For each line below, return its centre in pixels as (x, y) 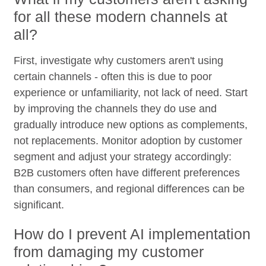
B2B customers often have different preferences (127, 172)
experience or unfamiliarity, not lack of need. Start (131, 92)
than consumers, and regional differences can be (129, 189)
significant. (39, 205)
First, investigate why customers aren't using (119, 60)
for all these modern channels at (121, 16)
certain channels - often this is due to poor (113, 76)
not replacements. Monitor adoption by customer (128, 140)
